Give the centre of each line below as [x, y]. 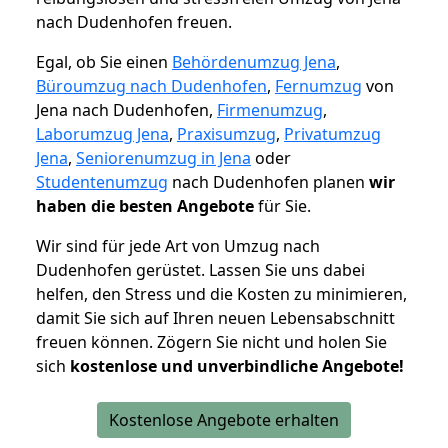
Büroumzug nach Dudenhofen [151, 86]
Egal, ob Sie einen [104, 62]
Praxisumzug [226, 134]
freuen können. [96, 342]
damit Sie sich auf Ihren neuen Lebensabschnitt [215, 318]
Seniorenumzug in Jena [163, 158]
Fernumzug [318, 86]
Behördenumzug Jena [254, 62]
